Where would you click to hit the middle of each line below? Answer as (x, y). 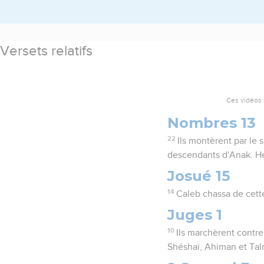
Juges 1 (195, 214)
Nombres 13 (212, 123)
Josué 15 (199, 176)
